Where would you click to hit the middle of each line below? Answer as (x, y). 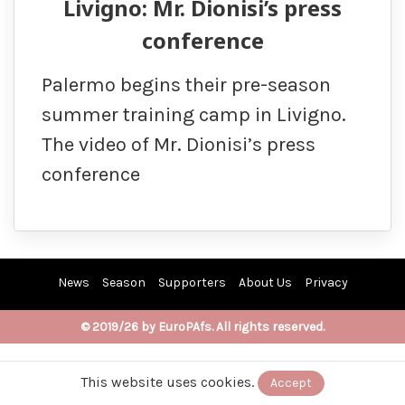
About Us (265, 283)
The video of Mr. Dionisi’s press (179, 145)
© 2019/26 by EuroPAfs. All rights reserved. (202, 327)
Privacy (326, 283)
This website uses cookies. (167, 382)
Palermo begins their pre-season (186, 85)
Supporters (192, 283)
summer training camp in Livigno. (194, 115)
